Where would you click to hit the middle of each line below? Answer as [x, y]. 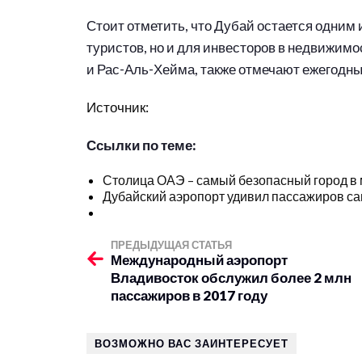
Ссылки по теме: [143, 145]
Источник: [119, 107]
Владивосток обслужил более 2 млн [231, 278]
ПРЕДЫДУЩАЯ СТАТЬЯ [171, 245]
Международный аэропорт [199, 260]
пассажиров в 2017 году [189, 295]
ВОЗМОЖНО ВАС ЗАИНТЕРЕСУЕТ [192, 343]
